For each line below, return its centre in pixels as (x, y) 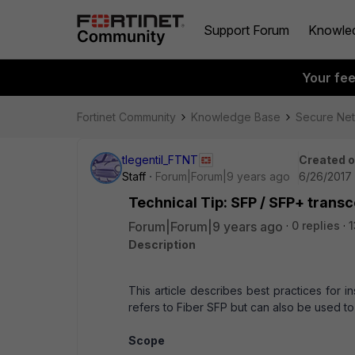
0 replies (316, 225)
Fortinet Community (126, 117)
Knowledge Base (236, 117)
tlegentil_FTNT (160, 160)
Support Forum (246, 30)
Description (162, 244)
